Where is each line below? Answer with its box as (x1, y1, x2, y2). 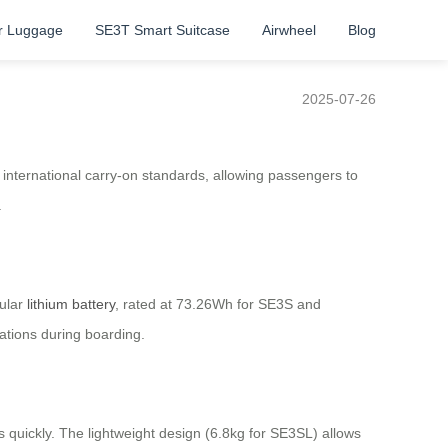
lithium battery (27, 296, 115, 313)
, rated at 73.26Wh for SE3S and (115, 296, 321, 313)
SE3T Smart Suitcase (95, 22, 230, 38)
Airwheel (262, 22, 316, 38)
